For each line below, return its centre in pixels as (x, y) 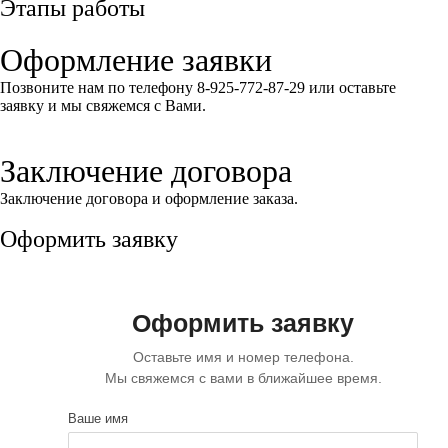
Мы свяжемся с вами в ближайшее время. (243, 378)
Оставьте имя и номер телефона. (243, 357)
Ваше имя (98, 418)
